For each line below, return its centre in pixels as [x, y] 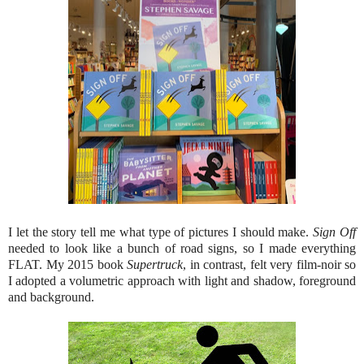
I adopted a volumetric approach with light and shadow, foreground [182, 280]
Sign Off [335, 232]
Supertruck [155, 264]
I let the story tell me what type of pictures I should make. [161, 232]
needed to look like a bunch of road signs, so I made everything [182, 248]
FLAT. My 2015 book [67, 264]
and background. [51, 297]
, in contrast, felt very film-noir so [269, 264]
